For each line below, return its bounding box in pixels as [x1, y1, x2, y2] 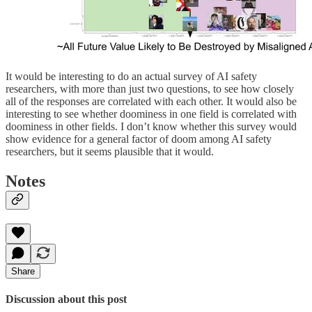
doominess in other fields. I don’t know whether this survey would [6, 120, 297, 132]
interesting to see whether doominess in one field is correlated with [6, 107, 297, 120]
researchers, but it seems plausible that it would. [6, 145, 214, 157]
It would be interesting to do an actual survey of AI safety [6, 70, 257, 82]
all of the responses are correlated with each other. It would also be [6, 95, 297, 107]
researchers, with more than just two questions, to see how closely [6, 82, 294, 95]
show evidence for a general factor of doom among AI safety [6, 132, 272, 145]
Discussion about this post [6, 292, 127, 305]
